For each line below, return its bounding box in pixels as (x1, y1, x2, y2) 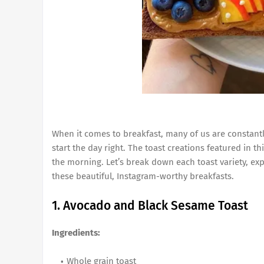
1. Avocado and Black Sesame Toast (52, 198, 248, 213)
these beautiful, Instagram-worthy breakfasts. (52, 171, 234, 181)
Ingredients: (52, 227, 100, 238)
